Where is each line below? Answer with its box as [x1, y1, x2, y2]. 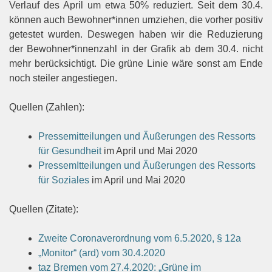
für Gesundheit [38, 145, 101, 156]
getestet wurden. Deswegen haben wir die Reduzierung [9, 29, 263, 39]
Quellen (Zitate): [9, 203, 78, 214]
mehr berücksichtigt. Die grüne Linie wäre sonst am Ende [9, 58, 263, 69]
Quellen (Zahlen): [9, 101, 84, 112]
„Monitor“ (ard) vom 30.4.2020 [38, 247, 165, 258]
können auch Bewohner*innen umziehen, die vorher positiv [9, 14, 263, 25]
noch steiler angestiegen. [9, 72, 117, 83]
